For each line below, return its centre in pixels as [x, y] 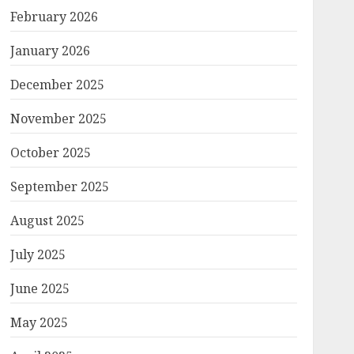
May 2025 [39, 322]
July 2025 [38, 254]
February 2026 [54, 17]
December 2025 [57, 85]
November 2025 [58, 119]
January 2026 [50, 51]
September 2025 [59, 186]
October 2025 [50, 153]
